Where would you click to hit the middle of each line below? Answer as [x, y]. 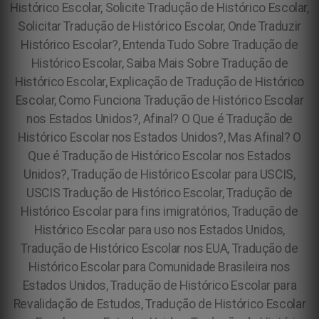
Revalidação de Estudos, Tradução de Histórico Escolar [159, 304]
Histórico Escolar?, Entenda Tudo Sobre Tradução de [159, 45]
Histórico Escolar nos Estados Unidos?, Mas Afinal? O [159, 137]
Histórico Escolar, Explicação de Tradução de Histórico [159, 82]
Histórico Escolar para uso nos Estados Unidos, [159, 230]
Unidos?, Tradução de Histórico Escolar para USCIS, [159, 174]
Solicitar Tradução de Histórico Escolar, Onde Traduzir [159, 26]
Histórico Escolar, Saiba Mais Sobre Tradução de [159, 63]
